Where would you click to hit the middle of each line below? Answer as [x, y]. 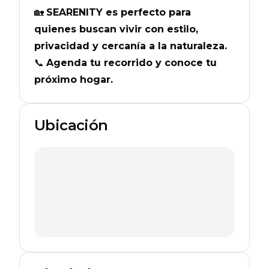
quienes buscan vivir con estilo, [116, 29]
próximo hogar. [74, 80]
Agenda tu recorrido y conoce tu [131, 63]
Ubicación [71, 125]
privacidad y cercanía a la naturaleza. [131, 46]
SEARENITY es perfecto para [119, 12]
